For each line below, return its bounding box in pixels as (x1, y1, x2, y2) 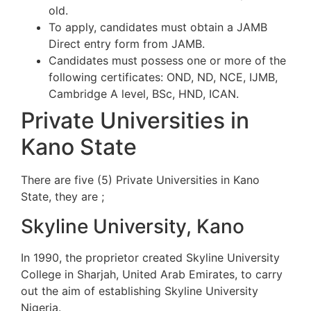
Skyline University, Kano (21, 214, 244, 238)
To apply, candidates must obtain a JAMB (49, 20, 267, 35)
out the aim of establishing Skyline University (21, 283, 258, 298)
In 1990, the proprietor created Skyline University (21, 250, 280, 264)
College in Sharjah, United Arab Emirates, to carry (21, 267, 283, 281)
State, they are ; (21, 190, 104, 204)
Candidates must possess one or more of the (49, 53, 286, 68)
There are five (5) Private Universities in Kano (21, 173, 260, 187)
